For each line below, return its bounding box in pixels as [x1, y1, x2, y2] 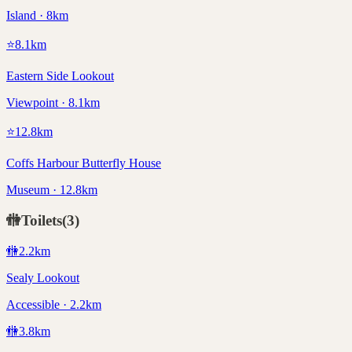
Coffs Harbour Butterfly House [6, 156, 161, 170]
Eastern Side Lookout [6, 69, 114, 83]
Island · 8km [6, 9, 68, 23]
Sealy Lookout [6, 270, 79, 284]
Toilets [21, 211, 62, 229]
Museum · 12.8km [6, 183, 97, 197]
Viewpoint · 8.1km [6, 96, 100, 110]
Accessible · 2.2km [6, 297, 101, 311]
